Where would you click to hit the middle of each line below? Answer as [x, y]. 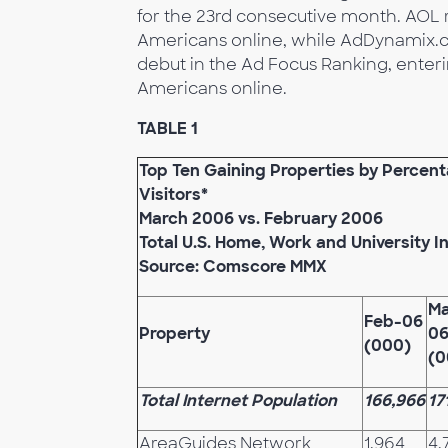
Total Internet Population [238, 400]
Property [174, 333]
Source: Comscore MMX [233, 266]
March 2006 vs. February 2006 [261, 218]
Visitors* [173, 194]
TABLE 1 [167, 128]
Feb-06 [393, 321]
